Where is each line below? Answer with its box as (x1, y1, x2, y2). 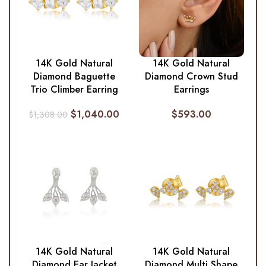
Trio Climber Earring (30, 83, 119, 96)
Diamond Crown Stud (144, 69, 238, 83)
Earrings (173, 83, 209, 96)
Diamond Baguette (33, 69, 116, 83)
